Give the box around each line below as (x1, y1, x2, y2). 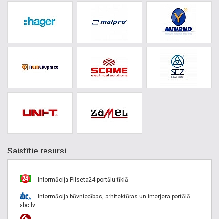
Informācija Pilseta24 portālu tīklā (36, 176, 128, 183)
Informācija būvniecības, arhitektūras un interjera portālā (36, 193, 190, 200)
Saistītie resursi (7, 145, 66, 155)
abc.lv (20, 201, 35, 209)
